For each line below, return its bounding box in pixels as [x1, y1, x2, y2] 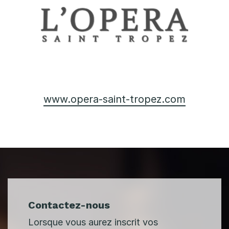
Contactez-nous [28, 198, 110, 211]
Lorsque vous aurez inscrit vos [28, 216, 158, 227]
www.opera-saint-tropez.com [43, 93, 186, 105]
